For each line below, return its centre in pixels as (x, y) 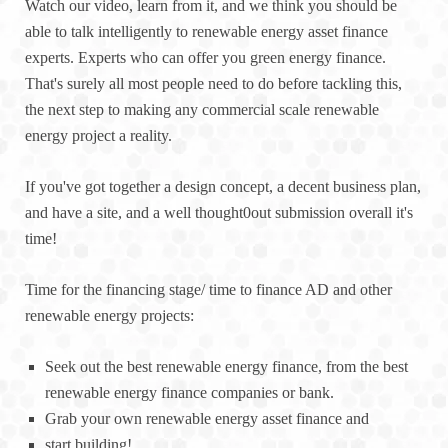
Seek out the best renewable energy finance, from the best (226, 367)
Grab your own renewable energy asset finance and (207, 419)
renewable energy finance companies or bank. (189, 393)
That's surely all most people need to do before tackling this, (213, 84)
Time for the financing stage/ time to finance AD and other (208, 290)
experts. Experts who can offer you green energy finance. (205, 58)
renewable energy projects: (109, 316)
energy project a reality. (98, 136)
